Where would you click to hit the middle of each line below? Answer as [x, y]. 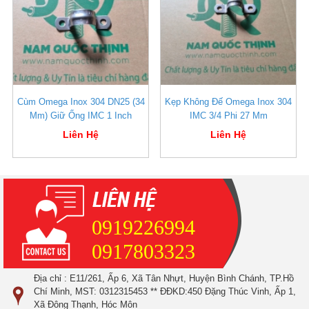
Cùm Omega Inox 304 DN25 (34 [81, 102]
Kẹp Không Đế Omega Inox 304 [228, 102]
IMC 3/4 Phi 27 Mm [228, 116]
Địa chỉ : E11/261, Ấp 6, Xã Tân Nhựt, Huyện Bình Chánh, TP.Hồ [164, 279]
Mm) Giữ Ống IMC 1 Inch [81, 116]
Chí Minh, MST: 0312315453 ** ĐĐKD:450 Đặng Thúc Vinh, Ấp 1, [165, 292]
